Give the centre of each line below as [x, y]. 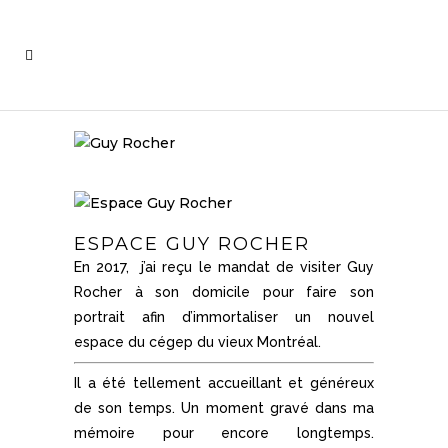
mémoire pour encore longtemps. [224, 433]
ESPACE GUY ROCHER [192, 244]
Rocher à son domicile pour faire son [224, 292]
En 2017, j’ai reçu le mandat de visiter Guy [224, 267]
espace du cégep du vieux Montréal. [197, 342]
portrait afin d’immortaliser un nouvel [224, 317]
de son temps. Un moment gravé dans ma [224, 408]
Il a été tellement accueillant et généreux [224, 383]
